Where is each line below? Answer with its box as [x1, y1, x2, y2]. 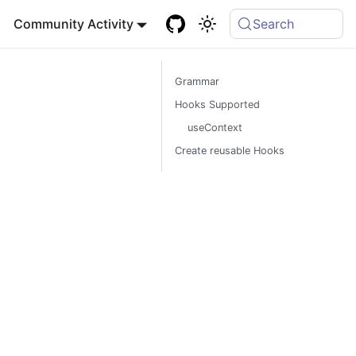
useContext [188, 122, 242, 133]
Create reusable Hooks [175, 145, 284, 157]
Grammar [175, 75, 219, 87]
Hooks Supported [175, 99, 260, 110]
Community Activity [13, 16, 133, 32]
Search [253, 16, 295, 32]
